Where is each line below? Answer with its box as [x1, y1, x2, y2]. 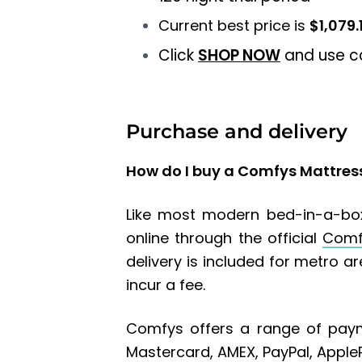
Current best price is [158, 15, 309, 36]
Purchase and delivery [126, 119, 347, 143]
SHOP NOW [198, 44, 280, 67]
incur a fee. [126, 274, 205, 295]
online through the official [126, 227, 323, 248]
